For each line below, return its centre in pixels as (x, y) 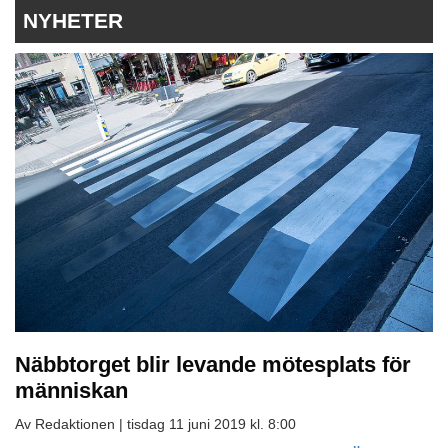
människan (71, 390)
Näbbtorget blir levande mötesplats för (213, 364)
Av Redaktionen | (71, 423)
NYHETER (73, 21)
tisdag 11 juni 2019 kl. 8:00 (211, 423)
